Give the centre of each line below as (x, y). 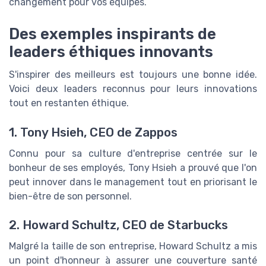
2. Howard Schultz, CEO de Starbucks (118, 225)
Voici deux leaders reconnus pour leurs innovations (133, 89)
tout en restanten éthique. (69, 103)
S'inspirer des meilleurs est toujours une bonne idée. (133, 75)
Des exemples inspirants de (113, 34)
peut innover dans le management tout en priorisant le (133, 182)
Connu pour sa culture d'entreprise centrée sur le (133, 153)
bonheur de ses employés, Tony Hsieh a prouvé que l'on (133, 167)
